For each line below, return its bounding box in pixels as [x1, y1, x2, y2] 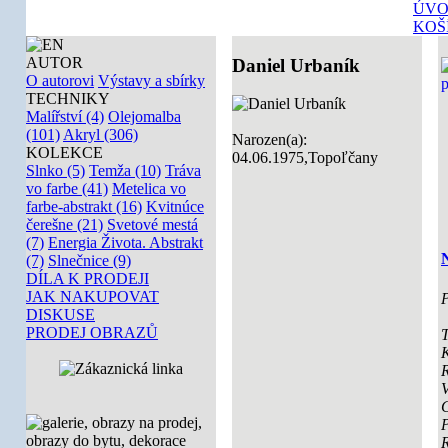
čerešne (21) [26, 216, 103, 233]
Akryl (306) [63, 126, 138, 143]
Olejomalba [108, 108, 181, 125]
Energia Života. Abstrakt [48, 234, 203, 251]
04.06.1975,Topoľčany [232, 149, 378, 167]
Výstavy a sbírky [98, 72, 205, 89]
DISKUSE [26, 306, 95, 323]
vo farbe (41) [26, 180, 108, 197]
